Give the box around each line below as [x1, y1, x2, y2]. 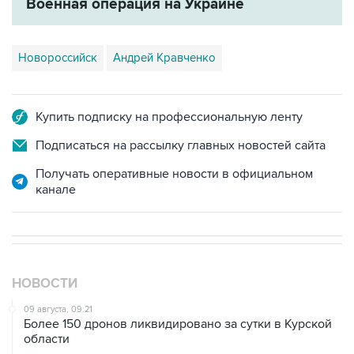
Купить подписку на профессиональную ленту [36, 109, 303, 126]
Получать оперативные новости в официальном [36, 166, 313, 183]
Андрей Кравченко [113, 51, 216, 66]
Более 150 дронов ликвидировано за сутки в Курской [24, 316, 332, 333]
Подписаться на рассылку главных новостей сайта [36, 137, 326, 154]
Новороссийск [18, 51, 97, 66]
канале [36, 182, 76, 198]
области [24, 331, 70, 348]
